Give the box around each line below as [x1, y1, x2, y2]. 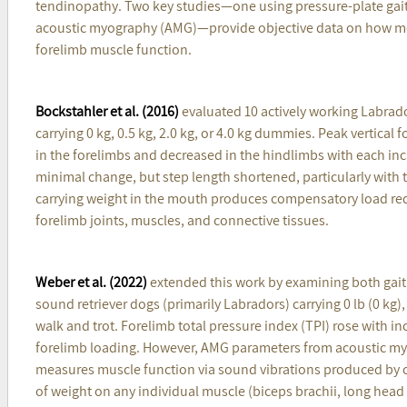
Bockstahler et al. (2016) [35, 101, 179, 121]
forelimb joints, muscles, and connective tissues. [35, 210, 329, 230]
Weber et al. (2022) [35, 272, 147, 292]
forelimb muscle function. [35, 39, 192, 59]
